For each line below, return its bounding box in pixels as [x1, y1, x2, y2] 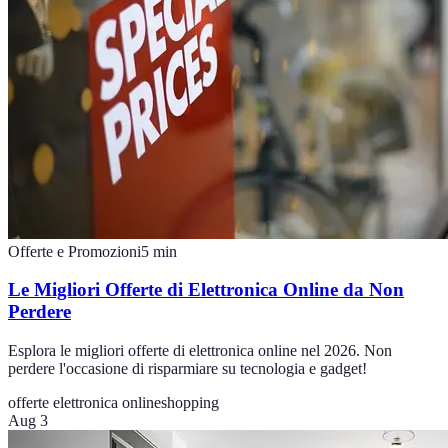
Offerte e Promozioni [8, 242, 141, 260]
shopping [161, 394, 219, 412]
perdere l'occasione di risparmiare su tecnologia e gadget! [8, 360, 367, 378]
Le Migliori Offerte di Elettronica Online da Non [8, 279, 404, 301]
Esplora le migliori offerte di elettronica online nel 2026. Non [8, 342, 392, 360]
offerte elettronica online [8, 394, 161, 412]
